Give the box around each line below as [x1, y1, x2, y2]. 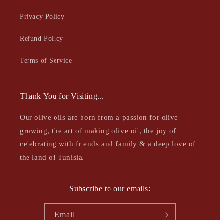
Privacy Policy [20, 13, 65, 21]
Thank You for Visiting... [20, 92, 104, 101]
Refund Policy [20, 35, 63, 43]
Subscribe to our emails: [69, 184, 151, 193]
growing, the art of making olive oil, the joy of [20, 127, 176, 135]
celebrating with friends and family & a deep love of [20, 140, 196, 148]
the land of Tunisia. [20, 153, 84, 162]
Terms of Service [20, 57, 72, 65]
